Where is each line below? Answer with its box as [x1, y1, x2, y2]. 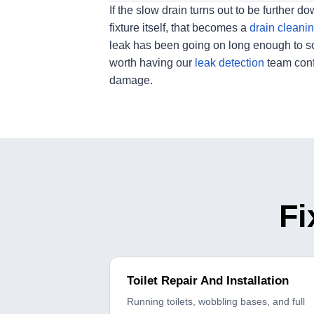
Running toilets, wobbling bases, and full [127, 296, 305, 308]
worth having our [109, 57, 195, 69]
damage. [109, 74, 153, 87]
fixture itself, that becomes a [109, 22, 250, 34]
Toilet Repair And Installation [127, 274, 289, 288]
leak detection [195, 57, 264, 69]
